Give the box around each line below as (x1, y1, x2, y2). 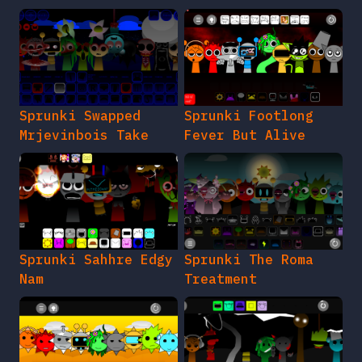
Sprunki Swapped (19, 107, 141, 124)
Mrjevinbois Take (19, 127, 149, 144)
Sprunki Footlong (184, 107, 314, 124)
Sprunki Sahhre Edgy (19, 251, 173, 268)
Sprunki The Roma (184, 251, 314, 268)
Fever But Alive (184, 127, 305, 144)
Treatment (184, 271, 257, 288)
